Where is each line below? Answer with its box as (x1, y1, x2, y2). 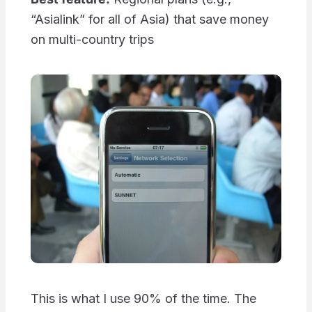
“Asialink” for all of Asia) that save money (30, 12, 269, 27)
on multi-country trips (30, 32, 154, 47)
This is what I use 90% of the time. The (30, 290, 256, 306)
